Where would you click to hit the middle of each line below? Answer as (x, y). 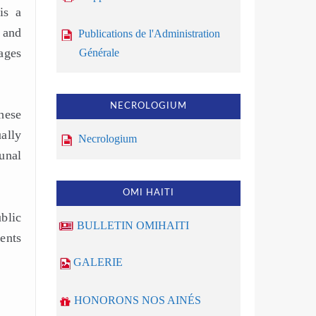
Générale (88, 53)
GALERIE (98, 262)
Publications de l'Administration (148, 34)
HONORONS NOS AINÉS (138, 300)
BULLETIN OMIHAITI (133, 226)
